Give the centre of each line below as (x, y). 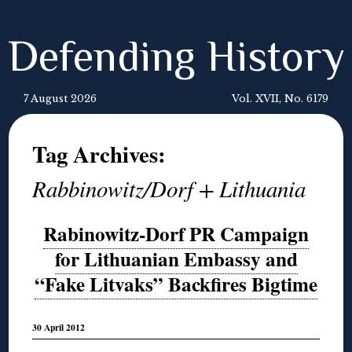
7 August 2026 (60, 99)
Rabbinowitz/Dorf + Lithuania (169, 188)
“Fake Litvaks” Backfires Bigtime (176, 284)
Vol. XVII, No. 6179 (280, 99)
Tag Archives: (99, 154)
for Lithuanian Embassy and (176, 259)
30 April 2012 (59, 328)
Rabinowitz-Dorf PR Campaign (176, 234)
